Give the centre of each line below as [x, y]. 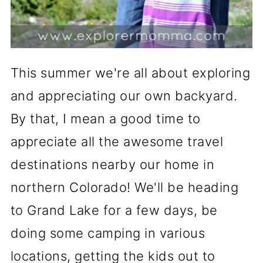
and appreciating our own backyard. [124, 95]
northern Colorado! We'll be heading [124, 187]
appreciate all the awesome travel [117, 141]
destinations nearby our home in [112, 164]
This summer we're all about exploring [130, 73]
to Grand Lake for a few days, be [114, 210]
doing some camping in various [108, 233]
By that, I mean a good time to [105, 118]
